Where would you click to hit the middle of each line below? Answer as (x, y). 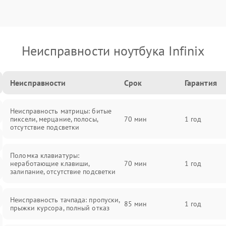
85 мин (135, 204)
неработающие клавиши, (50, 163)
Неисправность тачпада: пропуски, (65, 200)
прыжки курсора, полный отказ (60, 208)
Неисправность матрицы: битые (61, 111)
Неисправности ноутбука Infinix (113, 51)
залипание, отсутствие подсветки (63, 172)
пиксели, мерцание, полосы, (54, 119)
